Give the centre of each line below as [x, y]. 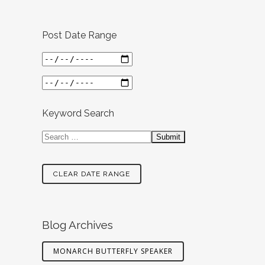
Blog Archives [77, 225]
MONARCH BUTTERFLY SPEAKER [113, 251]
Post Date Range [79, 35]
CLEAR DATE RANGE [92, 174]
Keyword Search [78, 113]
